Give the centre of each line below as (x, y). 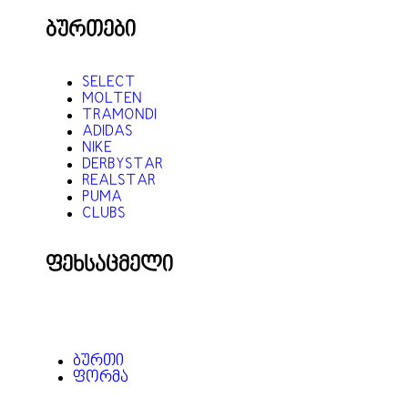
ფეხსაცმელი (109, 266)
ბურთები (91, 31)
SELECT (109, 83)
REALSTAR (119, 182)
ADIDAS (107, 133)
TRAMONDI (119, 116)
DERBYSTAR (122, 165)
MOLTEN (112, 100)
